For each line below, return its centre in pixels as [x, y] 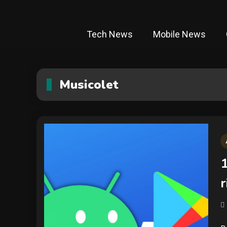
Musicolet [89, 85]
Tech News [109, 34]
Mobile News [179, 34]
